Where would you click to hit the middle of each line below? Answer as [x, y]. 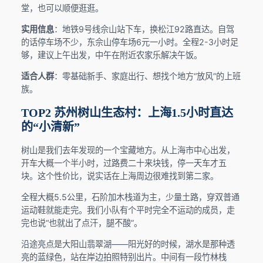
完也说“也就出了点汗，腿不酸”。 [81, 222]
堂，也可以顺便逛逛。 [62, 8]
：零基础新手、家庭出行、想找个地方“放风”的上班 [147, 76]
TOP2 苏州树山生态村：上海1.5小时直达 [127, 112]
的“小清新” [50, 127]
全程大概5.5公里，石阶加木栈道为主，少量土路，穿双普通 [130, 197]
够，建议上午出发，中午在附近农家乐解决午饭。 [111, 55]
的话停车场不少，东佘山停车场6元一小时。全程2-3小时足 [129, 42]
